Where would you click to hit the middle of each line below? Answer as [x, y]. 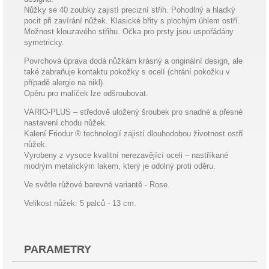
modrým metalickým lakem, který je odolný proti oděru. [120, 166]
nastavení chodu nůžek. [66, 123]
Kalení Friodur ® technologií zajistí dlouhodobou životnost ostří [134, 134]
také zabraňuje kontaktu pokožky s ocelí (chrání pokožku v [127, 72]
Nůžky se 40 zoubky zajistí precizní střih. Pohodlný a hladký [130, 10]
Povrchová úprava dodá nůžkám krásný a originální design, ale [133, 61]
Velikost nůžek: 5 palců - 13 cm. [80, 203]
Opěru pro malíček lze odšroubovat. [86, 93]
